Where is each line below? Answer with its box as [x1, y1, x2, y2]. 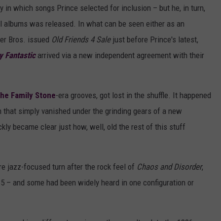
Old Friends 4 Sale [51, 35, 110, 45]
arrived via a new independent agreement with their [36, 50, 204, 61]
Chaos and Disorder [137, 162, 202, 172]
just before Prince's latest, [110, 35, 198, 45]
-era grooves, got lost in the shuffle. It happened [56, 90, 211, 101]
